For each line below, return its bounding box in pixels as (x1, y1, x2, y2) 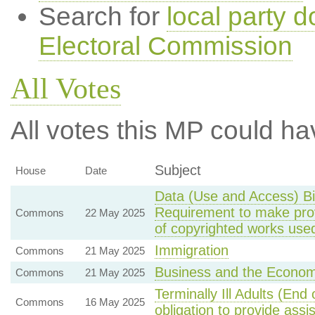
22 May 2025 (84, 207, 145, 219)
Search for (38, 2, 167, 31)
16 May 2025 (84, 296, 145, 308)
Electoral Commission (38, 32, 292, 60)
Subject (154, 162, 201, 178)
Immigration (154, 243, 229, 258)
